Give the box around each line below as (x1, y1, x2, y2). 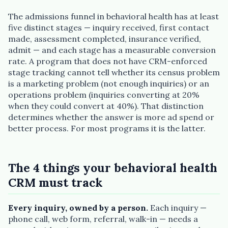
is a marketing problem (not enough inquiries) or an (8, 78, 209, 89)
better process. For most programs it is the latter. (8, 123, 206, 133)
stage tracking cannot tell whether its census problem (8, 67, 220, 77)
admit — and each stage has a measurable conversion (8, 45, 216, 55)
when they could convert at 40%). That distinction (8, 101, 204, 111)
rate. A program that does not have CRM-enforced (8, 56, 207, 66)
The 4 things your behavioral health (8, 160, 217, 176)
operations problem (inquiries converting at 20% (8, 90, 199, 100)
